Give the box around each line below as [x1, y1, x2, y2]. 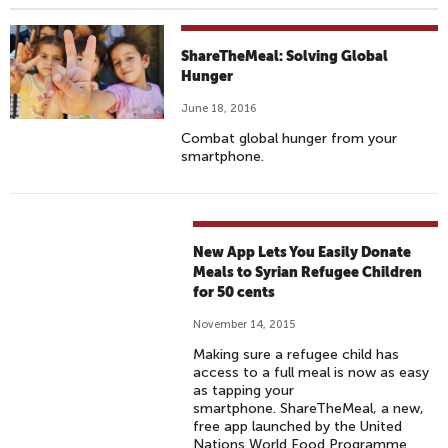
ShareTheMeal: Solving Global [181, 48, 389, 64]
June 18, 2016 [181, 102, 258, 115]
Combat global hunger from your [181, 130, 398, 147]
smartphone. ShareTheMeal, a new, [193, 400, 425, 417]
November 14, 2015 [193, 318, 296, 331]
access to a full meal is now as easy [193, 364, 430, 381]
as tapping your [193, 382, 295, 399]
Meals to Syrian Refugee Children [193, 264, 423, 280]
